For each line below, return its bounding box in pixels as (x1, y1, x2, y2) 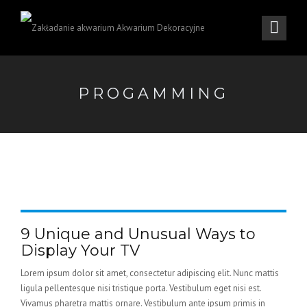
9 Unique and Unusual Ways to (21, 225, 256, 243)
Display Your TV (21, 241, 140, 260)
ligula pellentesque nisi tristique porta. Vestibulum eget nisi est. (21, 282, 261, 294)
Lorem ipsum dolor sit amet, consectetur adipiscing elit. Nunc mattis (21, 267, 279, 279)
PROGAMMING (78, 84, 229, 103)
